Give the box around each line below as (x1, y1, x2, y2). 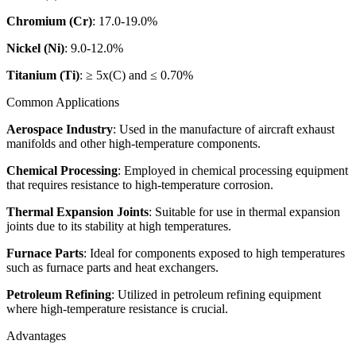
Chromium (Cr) (6, 14, 92, 28)
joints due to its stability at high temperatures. (6, 219, 231, 233)
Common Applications (6, 95, 119, 109)
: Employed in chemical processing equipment (118, 163, 348, 177)
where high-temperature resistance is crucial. (6, 301, 228, 315)
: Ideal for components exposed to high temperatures (83, 246, 345, 260)
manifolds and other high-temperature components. (6, 136, 261, 150)
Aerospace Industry (6, 122, 113, 136)
